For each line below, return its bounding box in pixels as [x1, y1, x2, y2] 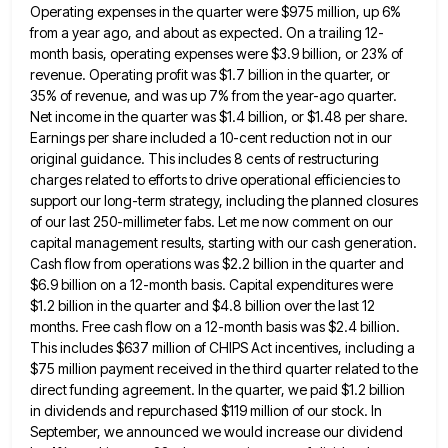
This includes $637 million [30, 339, 191, 357]
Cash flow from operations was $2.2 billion [30, 255, 289, 273]
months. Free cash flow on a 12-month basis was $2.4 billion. [30, 318, 400, 336]
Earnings [30, 129, 85, 147]
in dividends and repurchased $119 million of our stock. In [30, 402, 382, 420]
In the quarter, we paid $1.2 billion [198, 381, 405, 399]
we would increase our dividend [202, 423, 403, 441]
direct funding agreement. [30, 381, 195, 399]
